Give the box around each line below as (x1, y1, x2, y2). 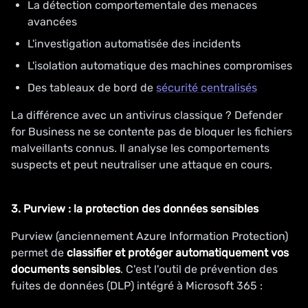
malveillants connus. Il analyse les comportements (11, 142, 269, 155)
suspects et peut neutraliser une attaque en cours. (11, 158, 272, 171)
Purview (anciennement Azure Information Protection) (11, 230, 288, 243)
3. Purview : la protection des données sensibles (11, 202, 258, 215)
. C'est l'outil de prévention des (120, 263, 278, 276)
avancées (27, 15, 77, 28)
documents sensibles (11, 263, 120, 276)
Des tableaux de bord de (27, 81, 156, 94)
